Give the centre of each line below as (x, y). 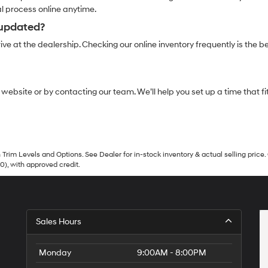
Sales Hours (59, 222)
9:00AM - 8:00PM (172, 253)
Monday (55, 253)
